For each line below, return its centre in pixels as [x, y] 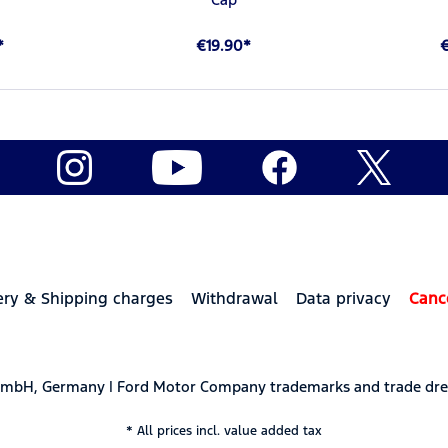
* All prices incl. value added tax [224, 430]
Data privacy [343, 298]
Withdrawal [234, 298]
